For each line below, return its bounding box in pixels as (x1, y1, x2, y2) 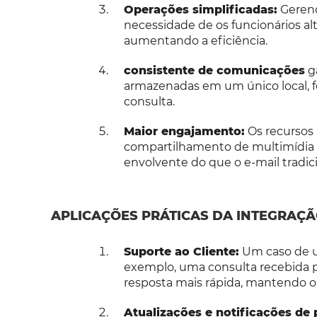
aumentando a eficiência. (123, 34, 267, 47)
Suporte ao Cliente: (123, 245, 239, 258)
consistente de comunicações (123, 64, 305, 77)
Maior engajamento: (123, 125, 245, 138)
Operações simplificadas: (123, 3, 277, 16)
